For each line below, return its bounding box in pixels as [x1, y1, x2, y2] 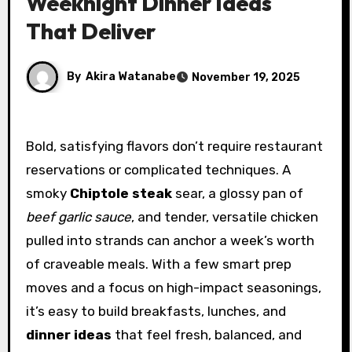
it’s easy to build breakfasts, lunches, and [25, 302, 286, 319]
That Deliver [25, 17, 156, 45]
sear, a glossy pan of [171, 185, 303, 201]
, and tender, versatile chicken [130, 208, 318, 225]
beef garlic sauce [25, 208, 131, 225]
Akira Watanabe [85, 69, 176, 83]
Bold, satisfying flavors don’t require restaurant [25, 137, 323, 154]
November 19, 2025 [191, 70, 300, 84]
